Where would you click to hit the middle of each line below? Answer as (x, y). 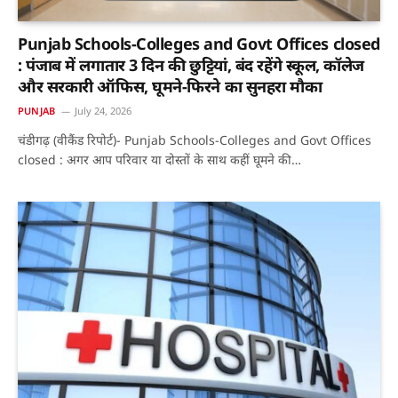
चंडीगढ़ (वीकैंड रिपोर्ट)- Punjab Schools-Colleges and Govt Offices (195, 139)
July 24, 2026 (103, 110)
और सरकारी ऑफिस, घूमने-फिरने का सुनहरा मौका (170, 86)
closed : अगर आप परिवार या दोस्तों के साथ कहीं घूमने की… (159, 159)
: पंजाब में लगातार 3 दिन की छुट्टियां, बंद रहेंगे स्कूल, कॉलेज (191, 64)
